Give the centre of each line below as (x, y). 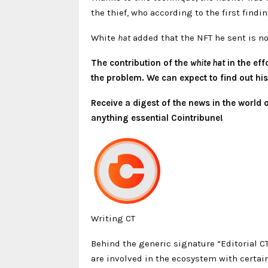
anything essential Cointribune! (157, 118)
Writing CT (113, 218)
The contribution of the (141, 63)
